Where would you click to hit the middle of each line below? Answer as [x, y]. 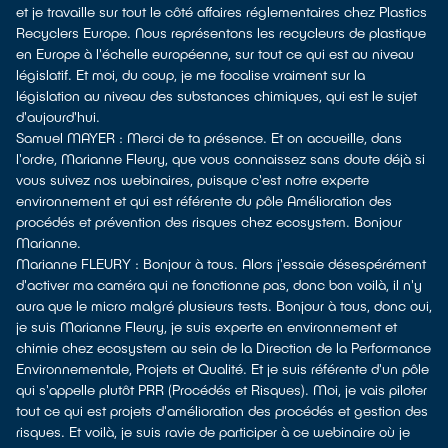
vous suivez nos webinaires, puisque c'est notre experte [192, 179]
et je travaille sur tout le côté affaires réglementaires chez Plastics [221, 11]
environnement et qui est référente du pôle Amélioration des [204, 200]
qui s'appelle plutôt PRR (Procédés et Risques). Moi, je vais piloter [221, 389]
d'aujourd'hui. [58, 116]
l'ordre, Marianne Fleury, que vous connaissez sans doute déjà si [220, 158]
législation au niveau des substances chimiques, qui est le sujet [216, 95]
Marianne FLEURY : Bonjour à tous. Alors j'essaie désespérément [221, 263]
